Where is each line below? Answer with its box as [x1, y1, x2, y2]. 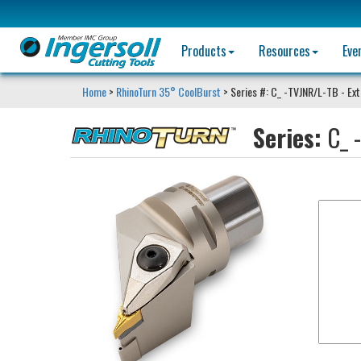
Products [181, 41, 230, 60]
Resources [259, 41, 313, 60]
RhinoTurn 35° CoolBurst [116, 83, 221, 100]
